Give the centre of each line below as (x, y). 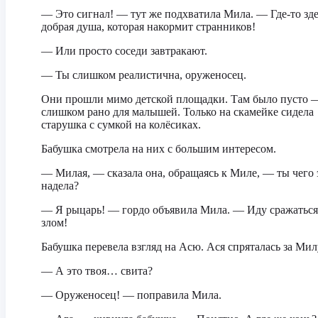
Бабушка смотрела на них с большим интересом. (159, 149)
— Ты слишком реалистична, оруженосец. (144, 75)
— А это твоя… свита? (97, 271)
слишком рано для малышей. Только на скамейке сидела (177, 112)
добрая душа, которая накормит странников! (148, 27)
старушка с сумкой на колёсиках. (121, 125)
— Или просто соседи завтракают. (124, 51)
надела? (60, 186)
